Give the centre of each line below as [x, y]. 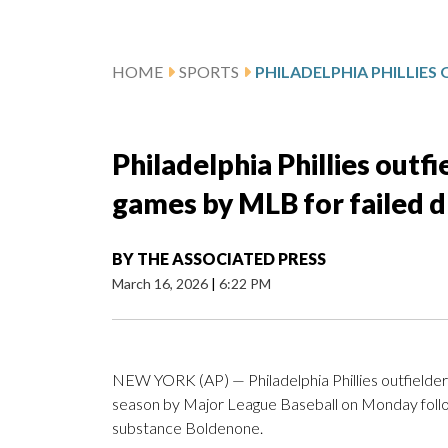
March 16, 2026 [161, 284]
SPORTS [209, 72]
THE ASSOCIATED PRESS [231, 259]
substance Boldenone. [187, 428]
